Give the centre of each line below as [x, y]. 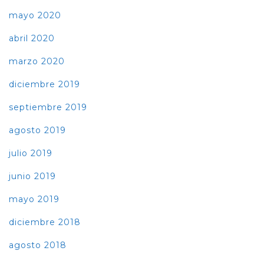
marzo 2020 [37, 61]
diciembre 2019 [44, 84]
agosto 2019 [37, 130]
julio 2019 [31, 153]
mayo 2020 [35, 15]
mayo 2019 [34, 199]
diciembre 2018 [45, 222]
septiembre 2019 [48, 107]
